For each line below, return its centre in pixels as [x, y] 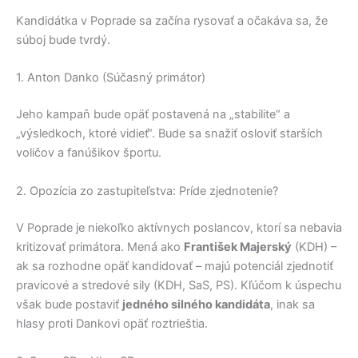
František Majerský [238, 247]
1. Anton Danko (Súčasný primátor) [111, 78]
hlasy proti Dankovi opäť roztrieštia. [112, 323]
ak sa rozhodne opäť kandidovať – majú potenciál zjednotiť [175, 266]
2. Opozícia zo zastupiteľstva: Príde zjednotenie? [147, 191]
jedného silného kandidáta [196, 304]
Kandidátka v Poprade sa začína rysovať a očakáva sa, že [172, 21]
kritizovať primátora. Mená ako [100, 247]
